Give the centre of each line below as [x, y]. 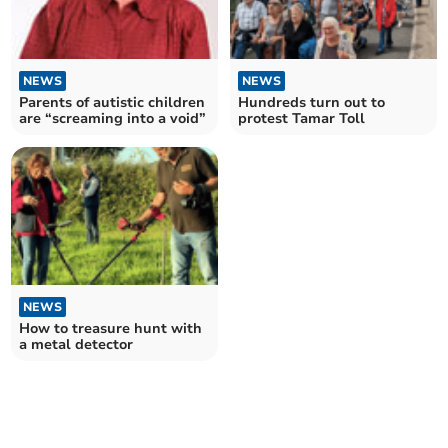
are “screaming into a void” [113, 118]
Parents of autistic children [112, 102]
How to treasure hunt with [111, 329]
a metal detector [76, 345]
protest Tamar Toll [301, 118]
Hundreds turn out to [311, 102]
